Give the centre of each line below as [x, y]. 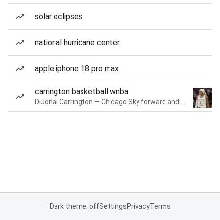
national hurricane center [77, 42]
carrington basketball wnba [82, 92]
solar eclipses [59, 16]
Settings [113, 206]
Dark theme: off [74, 206]
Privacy [138, 206]
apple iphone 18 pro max [77, 69]
